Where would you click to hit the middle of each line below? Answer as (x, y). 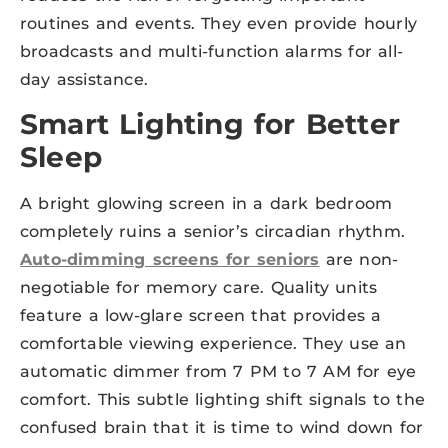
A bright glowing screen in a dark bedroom (206, 204)
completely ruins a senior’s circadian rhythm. (213, 232)
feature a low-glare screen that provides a (201, 316)
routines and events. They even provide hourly (219, 23)
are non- (359, 260)
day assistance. (84, 79)
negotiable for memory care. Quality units (199, 288)
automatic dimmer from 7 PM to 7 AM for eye (218, 372)
